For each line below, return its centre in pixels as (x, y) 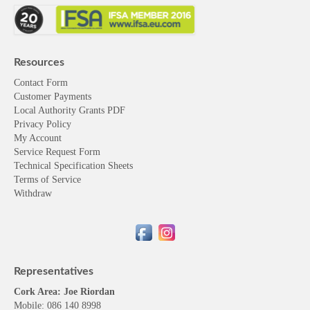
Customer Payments (53, 96)
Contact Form (41, 82)
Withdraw (33, 193)
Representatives (54, 271)
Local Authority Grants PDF (70, 110)
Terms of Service (47, 179)
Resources (39, 62)
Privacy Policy (43, 124)
